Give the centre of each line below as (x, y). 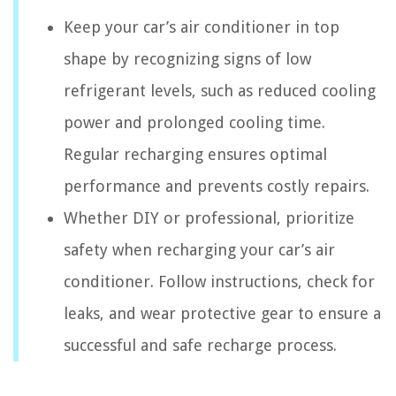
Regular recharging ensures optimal (195, 154)
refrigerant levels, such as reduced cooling (220, 90)
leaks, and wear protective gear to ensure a (222, 313)
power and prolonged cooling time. (194, 122)
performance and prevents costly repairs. (217, 186)
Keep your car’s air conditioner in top (202, 27)
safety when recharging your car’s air (199, 249)
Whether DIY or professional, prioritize (209, 217)
